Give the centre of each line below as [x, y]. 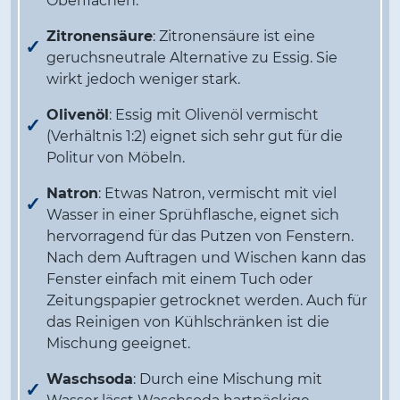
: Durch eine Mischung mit [228, 379]
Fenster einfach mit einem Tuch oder [179, 279]
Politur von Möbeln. [116, 158]
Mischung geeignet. [118, 344]
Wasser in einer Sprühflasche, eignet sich [193, 215]
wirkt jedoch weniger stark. [143, 79]
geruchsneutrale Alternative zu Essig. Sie [192, 58]
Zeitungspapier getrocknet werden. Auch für [207, 301]
